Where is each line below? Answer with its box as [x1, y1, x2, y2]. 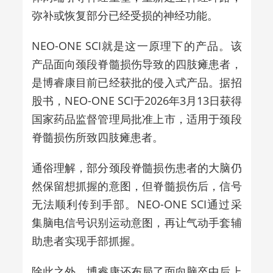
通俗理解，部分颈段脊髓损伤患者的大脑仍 [31, 160, 242, 175]
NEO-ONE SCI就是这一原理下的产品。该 [31, 38, 242, 53]
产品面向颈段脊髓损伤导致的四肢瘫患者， [31, 56, 242, 71]
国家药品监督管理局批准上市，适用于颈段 [31, 111, 242, 126]
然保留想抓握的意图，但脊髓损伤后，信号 [31, 178, 242, 193]
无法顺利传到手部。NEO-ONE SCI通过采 [31, 196, 242, 211]
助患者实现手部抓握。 [31, 233, 141, 248]
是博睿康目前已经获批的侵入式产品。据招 [31, 74, 242, 90]
